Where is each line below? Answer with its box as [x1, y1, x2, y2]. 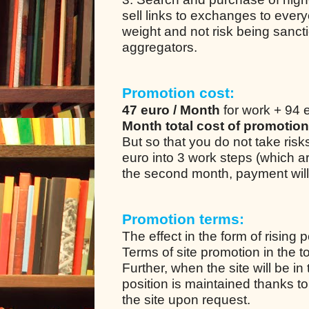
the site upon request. [122, 292, 250, 307]
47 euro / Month [122, 102, 220, 117]
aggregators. [122, 39, 197, 54]
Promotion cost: [122, 84, 235, 101]
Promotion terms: [122, 210, 244, 228]
